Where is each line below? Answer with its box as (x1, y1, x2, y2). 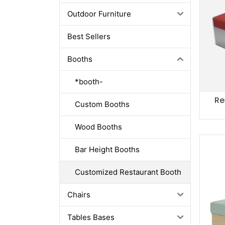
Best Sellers (67, 32, 110, 42)
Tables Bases (67, 212, 115, 222)
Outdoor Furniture (67, 9, 131, 19)
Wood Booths (74, 122, 122, 132)
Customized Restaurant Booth (74, 167, 181, 177)
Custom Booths (74, 99, 130, 109)
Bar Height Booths (74, 145, 140, 155)
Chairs (67, 190, 90, 200)
